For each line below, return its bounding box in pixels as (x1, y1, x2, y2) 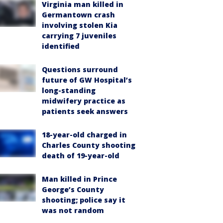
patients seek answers (42, 107, 128, 116)
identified (42, 41, 80, 51)
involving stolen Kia (42, 20, 117, 30)
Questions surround (42, 65, 118, 74)
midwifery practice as (42, 96, 125, 106)
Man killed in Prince (42, 174, 117, 184)
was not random (42, 206, 104, 215)
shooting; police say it (42, 195, 125, 205)
